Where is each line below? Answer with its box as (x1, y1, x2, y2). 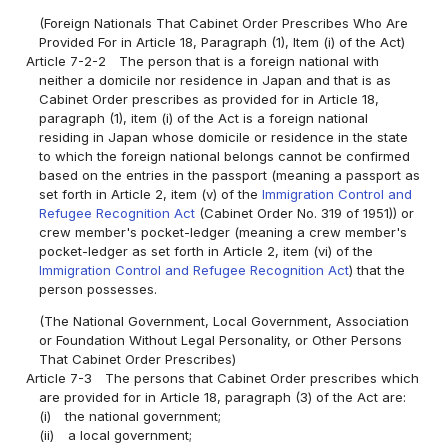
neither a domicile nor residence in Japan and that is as (39, 72, 392, 89)
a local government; (67, 427, 192, 444)
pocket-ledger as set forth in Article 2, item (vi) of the (39, 243, 374, 260)
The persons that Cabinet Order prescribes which (105, 370, 420, 387)
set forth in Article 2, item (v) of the (39, 186, 263, 203)
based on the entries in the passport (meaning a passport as (39, 167, 421, 184)
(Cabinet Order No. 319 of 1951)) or (195, 205, 415, 222)
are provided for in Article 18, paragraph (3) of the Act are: (39, 389, 407, 406)
